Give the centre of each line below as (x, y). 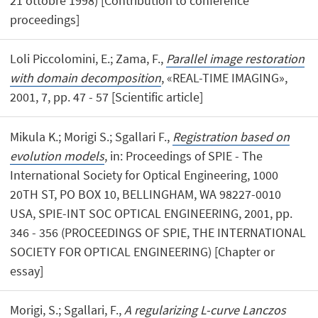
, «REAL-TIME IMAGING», (225, 78)
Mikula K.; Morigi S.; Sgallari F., (92, 136)
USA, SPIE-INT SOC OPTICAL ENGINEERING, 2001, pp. (152, 213)
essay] (27, 270)
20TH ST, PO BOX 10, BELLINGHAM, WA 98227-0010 (146, 194)
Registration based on (231, 136)
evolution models (57, 155)
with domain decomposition (86, 78)
